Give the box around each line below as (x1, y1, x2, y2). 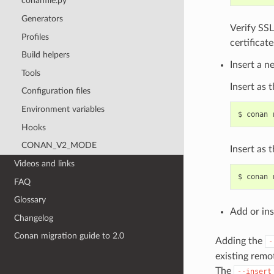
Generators (21, 13, 63, 23)
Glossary (14, 195, 46, 205)
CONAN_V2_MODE (21, 141, 97, 150)
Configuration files (21, 86, 91, 96)
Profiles (21, 32, 49, 42)
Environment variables (21, 105, 105, 114)
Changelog (14, 213, 54, 223)
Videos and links (14, 158, 75, 168)
